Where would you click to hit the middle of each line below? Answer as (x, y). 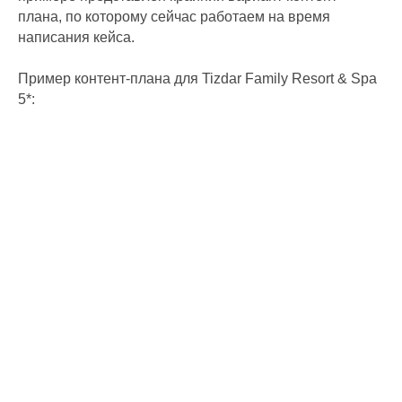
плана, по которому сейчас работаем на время (174, 16)
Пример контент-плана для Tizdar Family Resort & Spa (197, 78)
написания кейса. (76, 37)
